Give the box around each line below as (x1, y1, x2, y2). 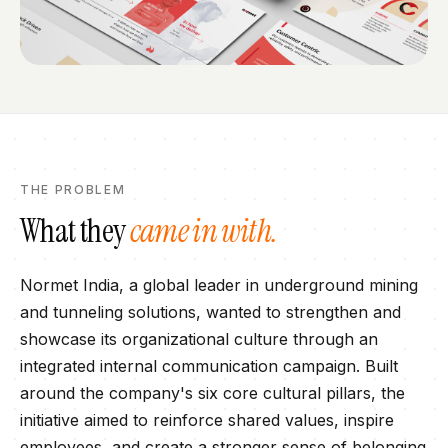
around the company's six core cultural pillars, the (20, 383, 405, 403)
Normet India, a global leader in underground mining (20, 275, 418, 295)
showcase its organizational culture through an (20, 329, 378, 349)
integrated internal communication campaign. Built (20, 356, 398, 376)
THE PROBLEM (20, 182, 126, 197)
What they (20, 210, 130, 252)
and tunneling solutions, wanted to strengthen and (20, 302, 401, 322)
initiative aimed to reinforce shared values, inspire (20, 410, 394, 430)
